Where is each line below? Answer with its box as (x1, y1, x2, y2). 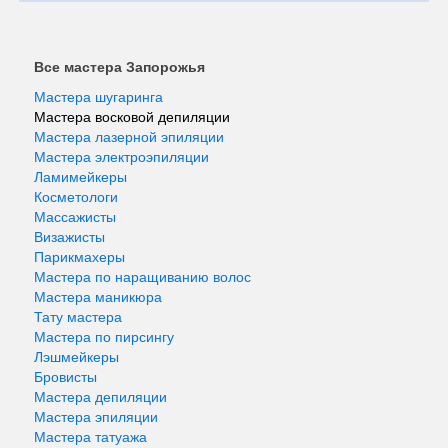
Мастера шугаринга (34, 89, 163, 105)
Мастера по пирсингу (34, 329, 174, 345)
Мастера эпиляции (34, 409, 158, 425)
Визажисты (34, 229, 105, 245)
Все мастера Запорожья (34, 59, 205, 75)
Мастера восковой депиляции (34, 109, 230, 125)
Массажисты (34, 209, 116, 225)
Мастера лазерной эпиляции (34, 129, 224, 145)
